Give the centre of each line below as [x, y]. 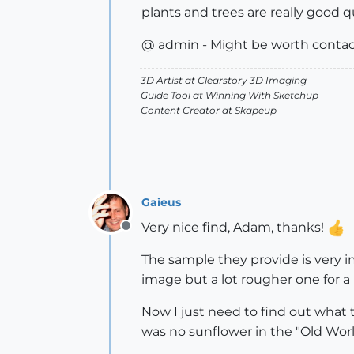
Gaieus [161, 202]
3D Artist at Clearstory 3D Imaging [224, 80]
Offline [146, 234]
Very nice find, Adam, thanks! [234, 227]
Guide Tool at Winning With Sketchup [230, 95]
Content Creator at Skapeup [209, 110]
